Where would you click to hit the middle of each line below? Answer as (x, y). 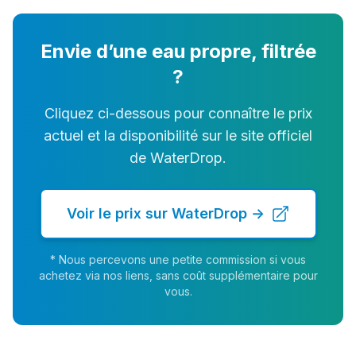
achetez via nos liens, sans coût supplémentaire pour (178, 275)
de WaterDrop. (178, 158)
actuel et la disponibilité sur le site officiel (178, 135)
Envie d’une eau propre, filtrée (178, 51)
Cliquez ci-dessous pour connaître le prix (178, 113)
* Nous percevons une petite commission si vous (178, 259)
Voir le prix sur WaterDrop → (165, 213)
